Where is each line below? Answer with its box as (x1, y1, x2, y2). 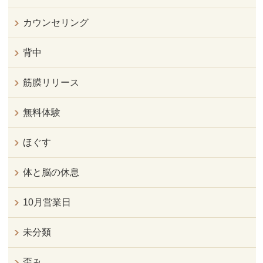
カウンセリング (23, 18, 89, 28)
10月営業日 (23, 197, 72, 208)
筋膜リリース (23, 77, 80, 88)
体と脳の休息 (23, 167, 80, 178)
